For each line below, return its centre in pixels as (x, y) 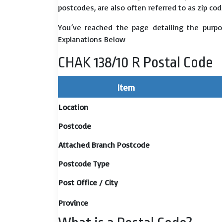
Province (73, 203)
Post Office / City (88, 182)
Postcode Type (84, 164)
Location (73, 107)
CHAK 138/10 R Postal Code (135, 62)
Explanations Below (92, 39)
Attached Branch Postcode (104, 145)
